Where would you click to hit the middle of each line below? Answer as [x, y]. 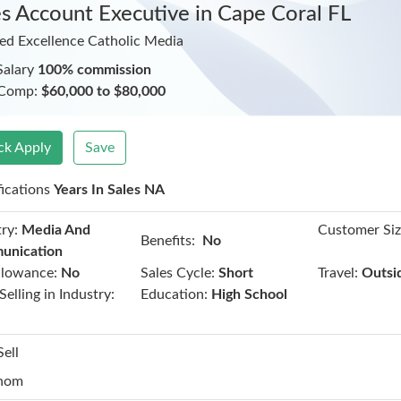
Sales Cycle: [177, 273]
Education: [174, 294]
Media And [56, 230]
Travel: [338, 273]
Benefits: [167, 240]
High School [249, 294]
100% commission [95, 70]
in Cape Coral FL [273, 14]
